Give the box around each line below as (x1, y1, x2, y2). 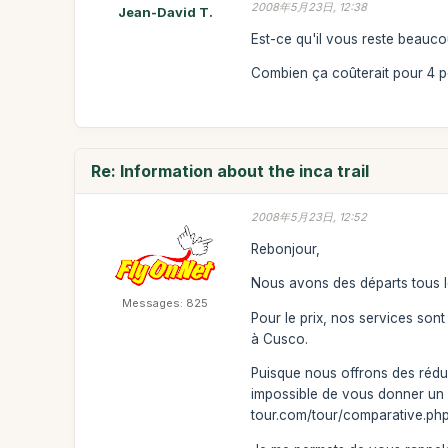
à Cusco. (251, 330, 309, 347)
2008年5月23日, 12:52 (251, 210, 368, 224)
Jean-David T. (117, 4, 213, 20)
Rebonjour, (251, 240, 321, 257)
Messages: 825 (122, 296, 209, 310)
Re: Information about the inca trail (91, 161, 370, 181)
